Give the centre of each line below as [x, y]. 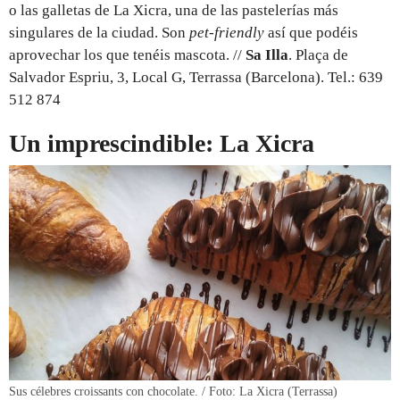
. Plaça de [318, 55]
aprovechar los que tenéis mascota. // [125, 55]
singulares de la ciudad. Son [99, 33]
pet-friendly [227, 33]
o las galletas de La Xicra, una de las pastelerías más [174, 11]
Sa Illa [265, 55]
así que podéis [311, 33]
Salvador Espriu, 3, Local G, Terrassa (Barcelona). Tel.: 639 [196, 78]
